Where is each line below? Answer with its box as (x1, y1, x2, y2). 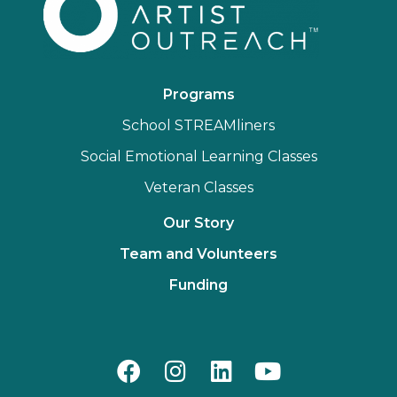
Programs (162, 85, 235, 103)
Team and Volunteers (120, 245, 277, 262)
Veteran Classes (144, 178, 253, 196)
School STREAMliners (122, 116, 275, 134)
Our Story (163, 214, 234, 231)
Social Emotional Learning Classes (80, 147, 317, 165)
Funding (169, 276, 228, 293)
